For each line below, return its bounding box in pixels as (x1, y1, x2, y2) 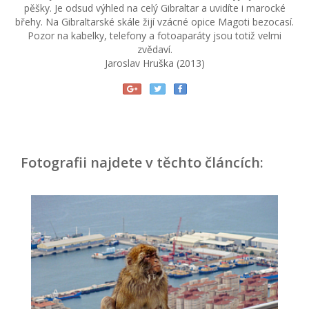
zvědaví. (137, 43, 172, 57)
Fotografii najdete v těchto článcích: (21, 153, 263, 172)
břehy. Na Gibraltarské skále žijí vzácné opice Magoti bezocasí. (15, 15, 294, 29)
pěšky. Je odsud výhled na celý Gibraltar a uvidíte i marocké (23, 1, 286, 15)
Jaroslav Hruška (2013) (104, 57, 205, 70)
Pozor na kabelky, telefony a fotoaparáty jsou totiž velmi (28, 29, 281, 43)
